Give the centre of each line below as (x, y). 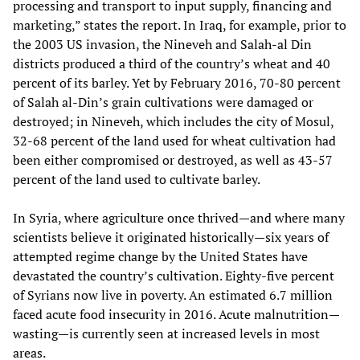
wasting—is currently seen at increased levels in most (166, 333)
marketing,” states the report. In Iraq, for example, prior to (180, 25)
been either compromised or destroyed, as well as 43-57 (173, 160)
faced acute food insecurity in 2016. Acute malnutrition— (176, 314)
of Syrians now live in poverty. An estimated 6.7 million (173, 295)
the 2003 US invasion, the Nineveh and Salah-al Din (162, 44)
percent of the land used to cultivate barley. (137, 179)
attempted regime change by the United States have (160, 256)
